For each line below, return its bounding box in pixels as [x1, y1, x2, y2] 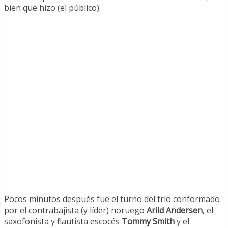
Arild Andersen [147, 205, 203, 216]
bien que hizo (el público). [4, 2, 101, 14]
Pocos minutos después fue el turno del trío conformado [4, 193, 220, 205]
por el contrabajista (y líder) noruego [4, 205, 147, 216]
